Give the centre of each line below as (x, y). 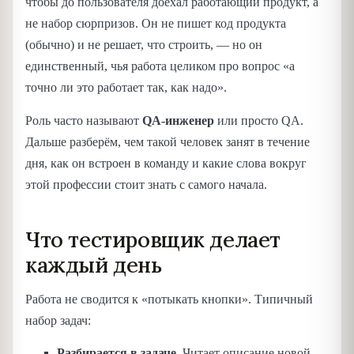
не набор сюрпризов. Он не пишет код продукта (156, 24)
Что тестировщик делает (153, 239)
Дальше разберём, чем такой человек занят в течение (168, 141)
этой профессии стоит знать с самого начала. (146, 184)
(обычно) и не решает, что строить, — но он (144, 45)
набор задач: (58, 320)
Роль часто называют (84, 120)
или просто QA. (259, 120)
